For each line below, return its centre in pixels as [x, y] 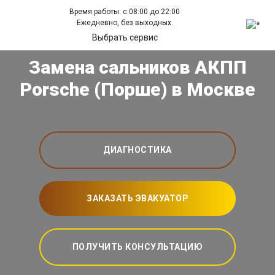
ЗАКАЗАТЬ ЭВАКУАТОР [137, 198]
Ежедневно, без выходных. [125, 23]
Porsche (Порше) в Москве [137, 89]
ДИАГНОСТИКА [137, 150]
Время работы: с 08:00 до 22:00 [125, 12]
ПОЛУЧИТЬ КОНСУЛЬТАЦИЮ [137, 247]
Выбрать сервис [125, 37]
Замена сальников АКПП [137, 67]
